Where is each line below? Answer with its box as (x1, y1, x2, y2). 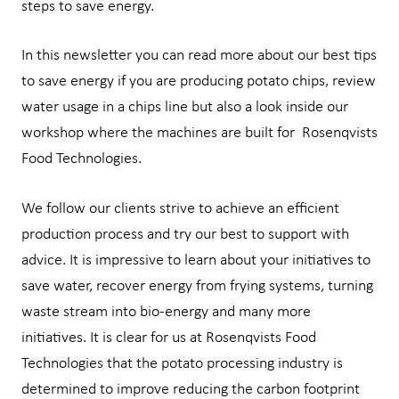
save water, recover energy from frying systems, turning (21, 278, 373, 294)
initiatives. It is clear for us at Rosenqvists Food (21, 330, 316, 346)
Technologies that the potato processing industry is (21, 355, 343, 371)
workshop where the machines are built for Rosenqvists (21, 126, 378, 142)
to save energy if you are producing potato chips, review (21, 74, 376, 90)
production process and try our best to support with (21, 226, 349, 242)
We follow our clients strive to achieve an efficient (21, 200, 339, 216)
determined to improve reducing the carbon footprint (21, 381, 360, 397)
